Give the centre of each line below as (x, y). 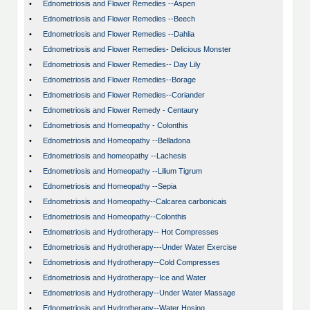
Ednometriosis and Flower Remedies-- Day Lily (122, 65)
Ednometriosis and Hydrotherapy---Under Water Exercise (140, 247)
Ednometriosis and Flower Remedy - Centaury (121, 110)
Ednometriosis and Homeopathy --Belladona (117, 141)
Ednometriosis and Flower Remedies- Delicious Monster (137, 49)
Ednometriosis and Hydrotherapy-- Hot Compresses (131, 232)
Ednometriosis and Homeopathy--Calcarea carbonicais (135, 202)
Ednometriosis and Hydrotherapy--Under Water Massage (139, 293)
